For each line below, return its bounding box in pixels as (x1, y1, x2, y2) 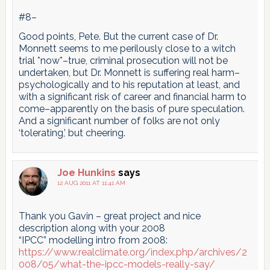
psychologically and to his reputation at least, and (18, 78, 240, 90)
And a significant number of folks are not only (18, 115, 220, 127)
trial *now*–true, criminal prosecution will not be (18, 54, 228, 66)
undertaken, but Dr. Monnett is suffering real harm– (18, 66, 240, 78)
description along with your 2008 (18, 222, 165, 234)
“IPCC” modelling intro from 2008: (18, 234, 168, 246)
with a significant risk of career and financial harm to (18, 90, 246, 102)
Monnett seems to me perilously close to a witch (18, 42, 236, 54)
